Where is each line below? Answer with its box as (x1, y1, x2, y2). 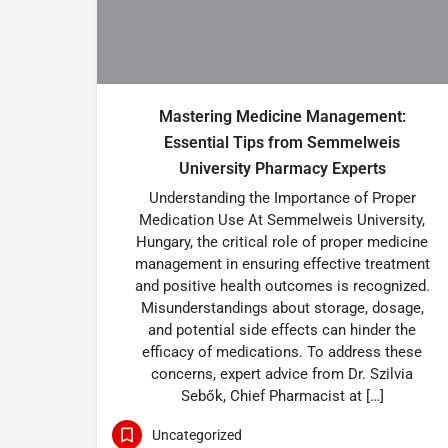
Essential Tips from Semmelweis (164, 133, 400, 152)
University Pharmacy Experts (178, 159, 386, 178)
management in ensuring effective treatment (134, 255, 430, 273)
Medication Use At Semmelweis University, (139, 211, 425, 229)
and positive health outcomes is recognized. (134, 277, 430, 295)
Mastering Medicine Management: (158, 107, 406, 126)
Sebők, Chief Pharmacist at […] (180, 387, 384, 405)
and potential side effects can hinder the (148, 321, 416, 339)
